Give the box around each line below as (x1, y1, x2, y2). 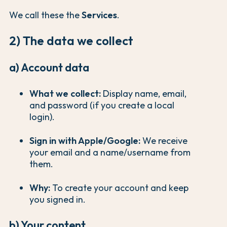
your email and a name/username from (29, 146, 191, 158)
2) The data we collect (9, 32, 133, 48)
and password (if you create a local (29, 99, 174, 111)
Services (82, 9, 117, 21)
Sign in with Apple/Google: (29, 134, 140, 146)
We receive (140, 134, 187, 146)
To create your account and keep (50, 181, 188, 194)
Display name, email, (101, 87, 186, 99)
